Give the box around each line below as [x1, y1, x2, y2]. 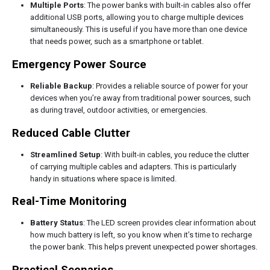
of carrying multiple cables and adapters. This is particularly [30, 162, 236, 171]
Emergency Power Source [12, 57, 146, 71]
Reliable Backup [30, 81, 92, 90]
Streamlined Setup [30, 149, 101, 159]
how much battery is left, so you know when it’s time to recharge [30, 230, 252, 240]
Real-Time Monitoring [12, 195, 127, 209]
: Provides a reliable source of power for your [92, 81, 248, 90]
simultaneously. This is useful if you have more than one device [30, 24, 247, 34]
